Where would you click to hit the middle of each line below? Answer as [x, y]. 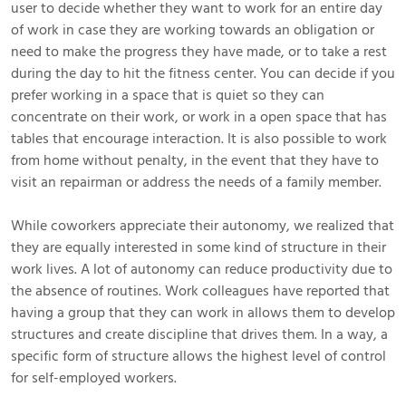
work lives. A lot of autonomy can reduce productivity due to [202, 269]
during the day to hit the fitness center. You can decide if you [203, 73]
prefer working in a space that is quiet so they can [168, 95]
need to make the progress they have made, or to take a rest [199, 51]
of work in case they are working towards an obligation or [193, 29]
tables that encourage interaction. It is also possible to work [199, 138]
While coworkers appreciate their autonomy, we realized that [203, 225]
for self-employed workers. [94, 377]
